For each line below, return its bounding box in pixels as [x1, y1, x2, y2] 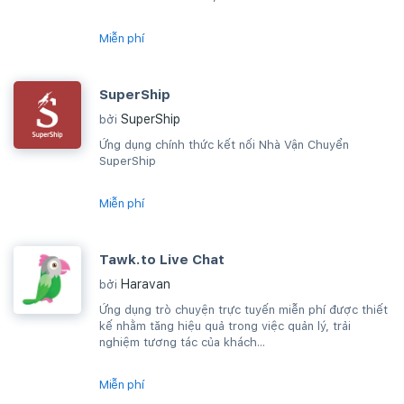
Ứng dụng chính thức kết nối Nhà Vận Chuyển [99, 138, 349, 151]
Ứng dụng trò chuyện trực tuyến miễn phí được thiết [99, 303, 388, 317]
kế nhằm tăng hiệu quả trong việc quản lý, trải [99, 319, 351, 333]
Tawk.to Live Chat [99, 252, 225, 268]
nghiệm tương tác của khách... [99, 335, 265, 349]
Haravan [121, 277, 170, 291]
